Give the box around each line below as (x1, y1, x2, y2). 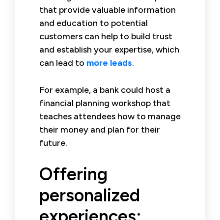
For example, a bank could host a (39, 84, 170, 95)
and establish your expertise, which (39, 44, 179, 55)
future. (39, 137, 67, 148)
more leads (86, 57, 132, 68)
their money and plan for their (39, 124, 160, 135)
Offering (39, 163, 108, 185)
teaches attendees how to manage (39, 110, 181, 122)
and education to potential (39, 17, 148, 28)
